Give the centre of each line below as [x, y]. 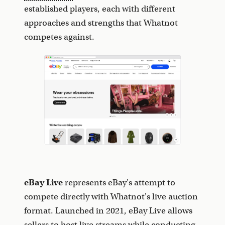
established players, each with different [100, 9]
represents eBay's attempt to [119, 182]
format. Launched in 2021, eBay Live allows [108, 210]
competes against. [59, 37]
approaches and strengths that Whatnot [101, 23]
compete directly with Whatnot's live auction [111, 196]
